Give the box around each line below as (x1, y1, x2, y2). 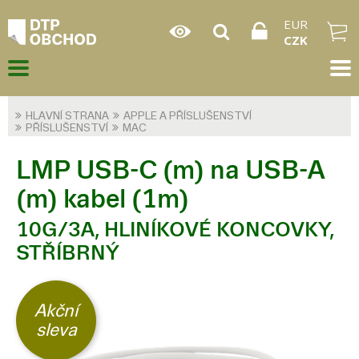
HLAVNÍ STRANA (25, 110, 109, 122)
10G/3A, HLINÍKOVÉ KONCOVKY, (16, 218, 334, 240)
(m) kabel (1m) (16, 185, 189, 213)
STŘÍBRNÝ (16, 241, 124, 264)
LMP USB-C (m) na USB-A (16, 156, 325, 184)
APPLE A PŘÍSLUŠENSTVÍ (123, 110, 252, 122)
